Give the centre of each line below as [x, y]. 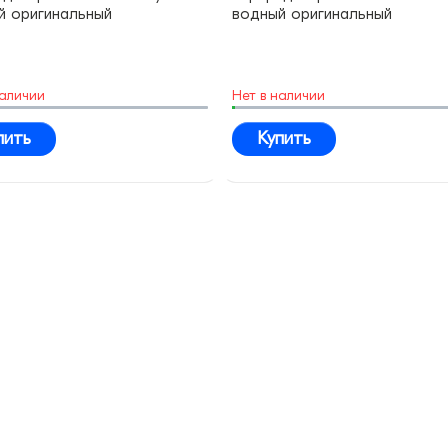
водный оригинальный [312, 14]
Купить [284, 139]
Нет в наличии [278, 96]
